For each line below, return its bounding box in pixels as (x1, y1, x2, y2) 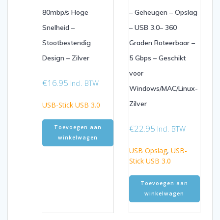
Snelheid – (42, 23, 75, 32)
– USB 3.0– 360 (129, 23, 177, 32)
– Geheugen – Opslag (129, 7, 197, 17)
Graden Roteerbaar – (129, 38, 195, 47)
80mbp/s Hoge (42, 7, 88, 17)
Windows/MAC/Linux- (129, 83, 198, 93)
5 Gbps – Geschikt (129, 53, 186, 62)
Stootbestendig (42, 38, 91, 47)
